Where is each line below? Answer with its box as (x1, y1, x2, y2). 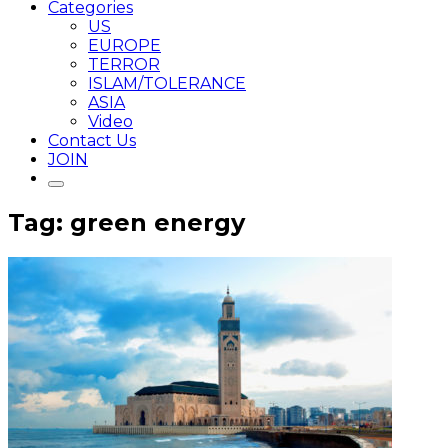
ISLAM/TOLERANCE (88, 74, 246, 93)
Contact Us (48, 131, 136, 150)
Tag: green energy (8, 207, 245, 237)
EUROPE (88, 36, 161, 55)
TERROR (88, 55, 160, 74)
